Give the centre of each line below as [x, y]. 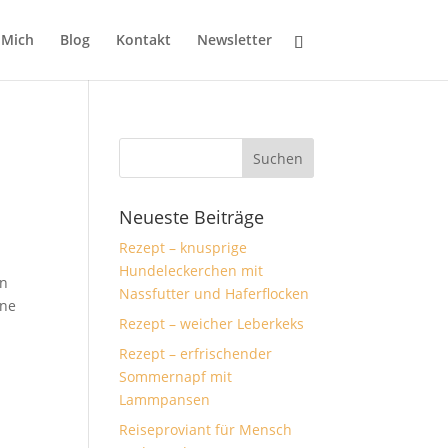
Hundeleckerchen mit [191, 270]
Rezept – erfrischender [196, 353]
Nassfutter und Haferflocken [214, 293]
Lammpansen [165, 399]
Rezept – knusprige [183, 247]
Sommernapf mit [176, 376]
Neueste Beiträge [192, 217]
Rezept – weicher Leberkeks [212, 323]
